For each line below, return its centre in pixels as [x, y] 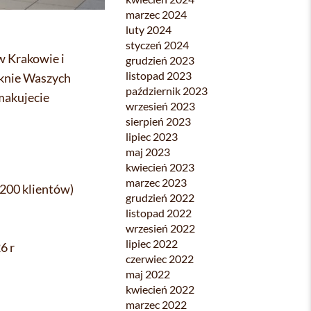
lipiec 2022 [152, 243]
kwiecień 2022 [160, 289]
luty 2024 [149, 30]
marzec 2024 [156, 14]
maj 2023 [148, 152]
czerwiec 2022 [160, 259]
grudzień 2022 [160, 197]
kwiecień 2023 [160, 167]
